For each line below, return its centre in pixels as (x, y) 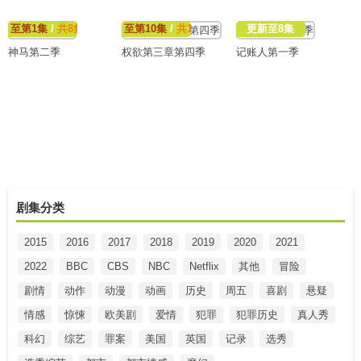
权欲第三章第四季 (164, 52)
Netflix (204, 266)
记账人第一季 (267, 52)
